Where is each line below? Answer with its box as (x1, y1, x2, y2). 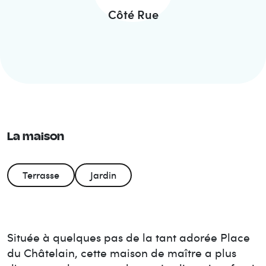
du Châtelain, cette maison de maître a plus (7, 244, 236, 261)
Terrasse (23, 168, 59, 182)
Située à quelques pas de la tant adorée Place (7, 229, 250, 245)
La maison (7, 131, 64, 143)
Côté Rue (107, 5, 159, 23)
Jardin (90, 168, 116, 182)
